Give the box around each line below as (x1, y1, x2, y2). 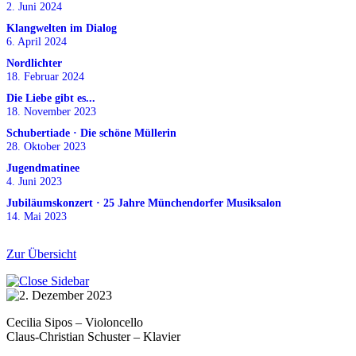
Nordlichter (6, 56, 62, 70)
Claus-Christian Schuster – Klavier (6, 330, 180, 344)
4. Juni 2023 (6, 175, 62, 188)
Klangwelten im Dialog (6, 21, 117, 35)
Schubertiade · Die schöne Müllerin (6, 126, 176, 140)
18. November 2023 (6, 105, 96, 118)
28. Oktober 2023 (6, 140, 86, 153)
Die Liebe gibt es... (6, 91, 95, 105)
